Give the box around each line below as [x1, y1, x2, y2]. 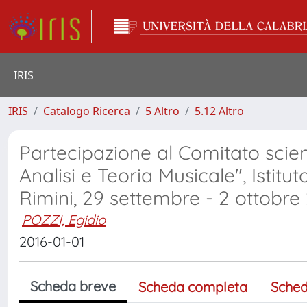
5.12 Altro [195, 103, 244, 119]
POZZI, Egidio [22, 211, 106, 228]
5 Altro [145, 103, 180, 119]
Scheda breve [30, 278, 116, 295]
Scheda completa [138, 278, 247, 295]
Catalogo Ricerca [43, 103, 130, 119]
